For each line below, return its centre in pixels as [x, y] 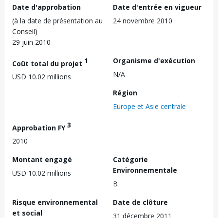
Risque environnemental [55, 202]
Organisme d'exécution [154, 60]
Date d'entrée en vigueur [157, 7]
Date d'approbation [46, 7]
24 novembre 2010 [143, 20]
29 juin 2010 [31, 42]
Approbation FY [40, 127]
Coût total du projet [48, 63]
